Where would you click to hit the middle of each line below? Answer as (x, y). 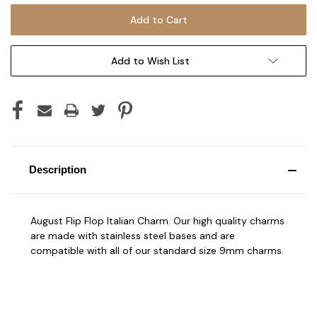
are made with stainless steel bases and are (133, 235)
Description (57, 169)
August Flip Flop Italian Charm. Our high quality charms (157, 220)
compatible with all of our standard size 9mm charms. (157, 250)
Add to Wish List (150, 60)
